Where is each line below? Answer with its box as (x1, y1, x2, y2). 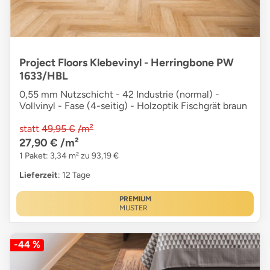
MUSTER (119, 203, 148, 212)
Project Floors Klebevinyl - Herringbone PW (19, 55, 234, 69)
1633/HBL (19, 69, 68, 83)
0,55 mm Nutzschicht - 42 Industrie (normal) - (19, 88, 219, 100)
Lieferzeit (19, 169, 58, 180)
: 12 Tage (58, 169, 90, 180)
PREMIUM (119, 194, 151, 203)
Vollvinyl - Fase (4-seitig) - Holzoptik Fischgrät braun (19, 99, 247, 111)
